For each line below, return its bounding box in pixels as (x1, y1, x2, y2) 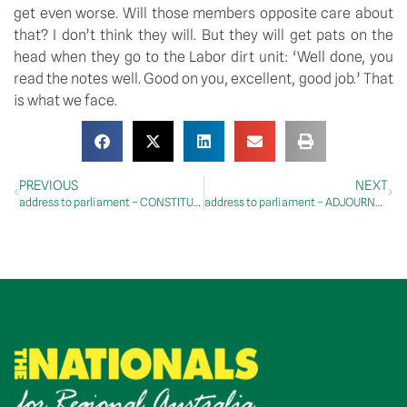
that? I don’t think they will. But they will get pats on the (14, 25, 393, 44)
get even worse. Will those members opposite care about (14, 4, 393, 22)
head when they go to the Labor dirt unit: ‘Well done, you (14, 47, 393, 65)
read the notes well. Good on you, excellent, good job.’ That (14, 69, 393, 87)
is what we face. (14, 91, 117, 109)
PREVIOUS (19, 177, 78, 194)
